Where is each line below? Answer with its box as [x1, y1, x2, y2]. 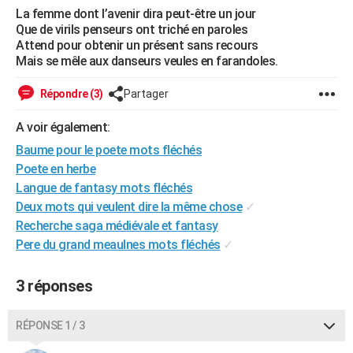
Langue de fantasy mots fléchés [16, 180, 192, 195]
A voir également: [16, 120, 110, 135]
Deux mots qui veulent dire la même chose [16, 199, 242, 214]
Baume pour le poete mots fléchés [16, 143, 202, 158]
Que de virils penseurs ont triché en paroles [16, 22, 247, 37]
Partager [123, 87, 169, 100]
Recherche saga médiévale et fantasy [16, 218, 218, 233]
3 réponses [16, 277, 92, 295]
